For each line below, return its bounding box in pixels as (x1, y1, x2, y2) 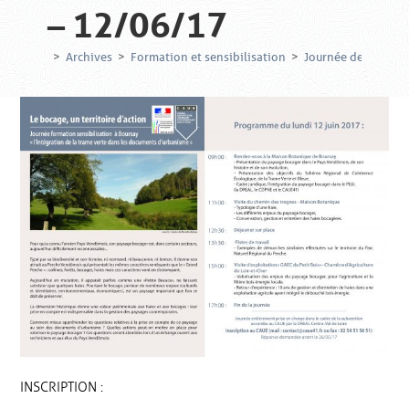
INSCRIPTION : (20, 376, 104, 395)
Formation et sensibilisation (131, 49, 287, 65)
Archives (66, 49, 113, 65)
